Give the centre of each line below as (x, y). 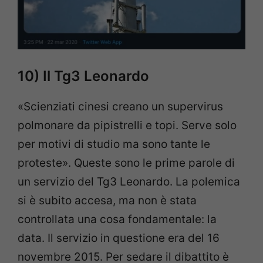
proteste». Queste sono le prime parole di (126, 163)
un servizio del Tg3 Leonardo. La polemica (129, 181)
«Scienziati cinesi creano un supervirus (120, 106)
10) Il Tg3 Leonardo (83, 76)
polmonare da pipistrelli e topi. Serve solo (127, 125)
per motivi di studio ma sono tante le (114, 144)
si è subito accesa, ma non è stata (107, 200)
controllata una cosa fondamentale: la (117, 219)
